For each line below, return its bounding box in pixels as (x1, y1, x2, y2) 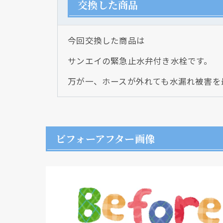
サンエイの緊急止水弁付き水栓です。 (68, 55, 213, 67)
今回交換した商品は (68, 34, 145, 46)
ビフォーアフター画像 (56, 131, 155, 146)
